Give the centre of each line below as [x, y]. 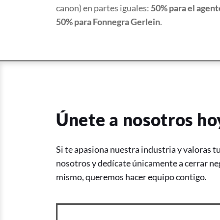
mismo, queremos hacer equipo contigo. [131, 177]
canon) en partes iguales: [103, 8]
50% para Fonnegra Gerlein [108, 22]
